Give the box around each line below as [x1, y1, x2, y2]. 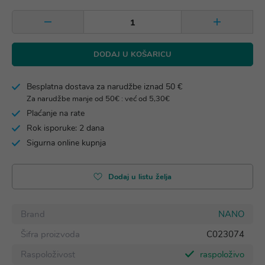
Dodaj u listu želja [108, 172, 172, 182]
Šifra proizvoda [21, 228, 80, 240]
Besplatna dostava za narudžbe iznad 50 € [27, 81, 182, 92]
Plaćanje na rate [27, 108, 85, 119]
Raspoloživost [21, 248, 75, 260]
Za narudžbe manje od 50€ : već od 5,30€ [27, 93, 170, 104]
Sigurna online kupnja [27, 137, 106, 148]
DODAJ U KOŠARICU [93, 49, 172, 60]
